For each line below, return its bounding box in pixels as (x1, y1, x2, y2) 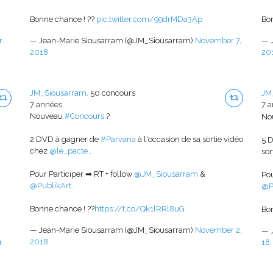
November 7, (195, 36, 241, 46)
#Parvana (101, 135, 136, 144)
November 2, (195, 225, 242, 235)
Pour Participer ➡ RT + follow (30, 169, 134, 179)
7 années (30, 100, 62, 110)
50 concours (90, 88, 135, 98)
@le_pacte (49, 146, 88, 156)
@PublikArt (30, 181, 71, 191)
